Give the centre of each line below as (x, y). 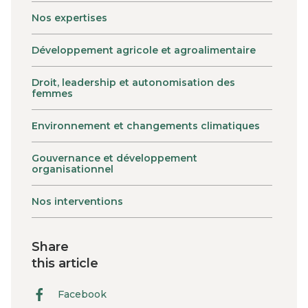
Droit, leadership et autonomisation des (133, 82)
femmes (52, 93)
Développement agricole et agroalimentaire (144, 50)
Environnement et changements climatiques (146, 125)
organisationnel (73, 169)
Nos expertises (69, 18)
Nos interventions (77, 201)
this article (65, 263)
